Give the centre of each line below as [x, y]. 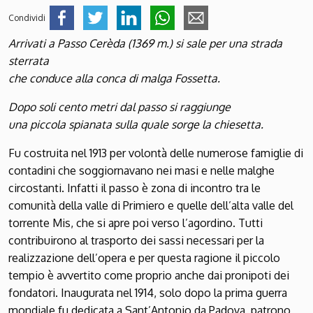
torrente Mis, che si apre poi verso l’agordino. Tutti [136, 223]
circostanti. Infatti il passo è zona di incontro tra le [134, 188]
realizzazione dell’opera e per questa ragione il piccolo [144, 258]
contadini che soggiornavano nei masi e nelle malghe [141, 171]
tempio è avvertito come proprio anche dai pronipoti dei [149, 276]
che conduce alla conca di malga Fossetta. [114, 79]
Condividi [27, 18]
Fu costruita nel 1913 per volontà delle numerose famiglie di [156, 153]
